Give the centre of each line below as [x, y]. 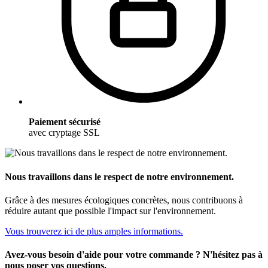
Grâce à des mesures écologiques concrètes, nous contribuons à [124, 200]
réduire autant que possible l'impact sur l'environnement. [110, 211]
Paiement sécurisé [65, 122]
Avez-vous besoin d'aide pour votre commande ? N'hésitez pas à [134, 255]
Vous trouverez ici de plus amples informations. [94, 231]
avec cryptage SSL [64, 133]
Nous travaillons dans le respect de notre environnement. [119, 176]
